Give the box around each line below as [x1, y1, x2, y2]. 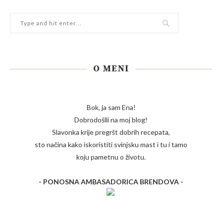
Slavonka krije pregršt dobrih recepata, [52, 128, 170, 137]
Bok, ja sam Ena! [86, 103, 136, 112]
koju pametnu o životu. [76, 153, 146, 162]
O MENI [93, 63, 129, 75]
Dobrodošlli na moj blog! [74, 115, 148, 124]
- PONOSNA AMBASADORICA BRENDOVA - [39, 177, 183, 186]
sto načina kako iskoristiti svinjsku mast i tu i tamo [35, 140, 187, 149]
